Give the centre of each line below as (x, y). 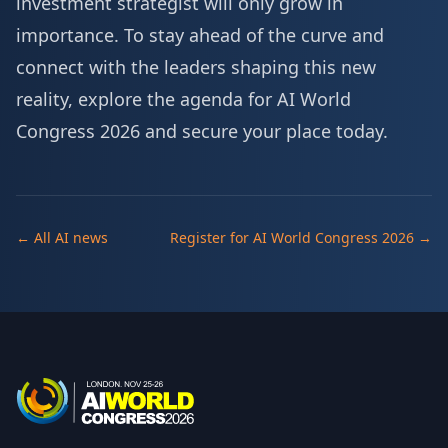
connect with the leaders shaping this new (196, 67)
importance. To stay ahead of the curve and (200, 35)
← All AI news (62, 237)
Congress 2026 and (99, 131)
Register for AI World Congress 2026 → (301, 237)
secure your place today (282, 131)
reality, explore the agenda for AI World (183, 99)
